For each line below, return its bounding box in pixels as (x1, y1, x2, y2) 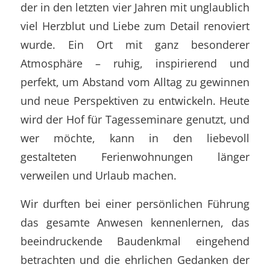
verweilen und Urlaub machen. (20, 167, 177, 183)
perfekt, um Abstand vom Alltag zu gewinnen (20, 74, 250, 89)
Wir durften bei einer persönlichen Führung (20, 195, 250, 211)
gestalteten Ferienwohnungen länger (20, 148, 250, 164)
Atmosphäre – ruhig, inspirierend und (20, 55, 250, 71)
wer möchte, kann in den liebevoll (20, 130, 250, 145)
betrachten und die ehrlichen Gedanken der (20, 251, 250, 267)
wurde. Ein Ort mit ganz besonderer (20, 36, 250, 52)
